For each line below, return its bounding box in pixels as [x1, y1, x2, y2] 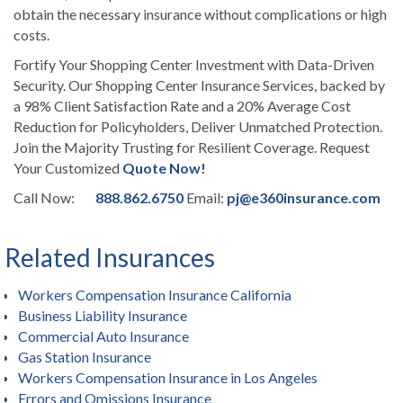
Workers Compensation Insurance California [18, 286, 291, 303]
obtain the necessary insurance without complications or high [13, 5, 387, 22]
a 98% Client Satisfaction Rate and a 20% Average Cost [13, 97, 351, 114]
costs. [13, 26, 52, 43]
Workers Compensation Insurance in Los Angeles [18, 369, 318, 386]
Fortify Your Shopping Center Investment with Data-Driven [13, 56, 374, 73]
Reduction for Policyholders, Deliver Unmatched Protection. [13, 118, 382, 135]
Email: [184, 189, 227, 206]
